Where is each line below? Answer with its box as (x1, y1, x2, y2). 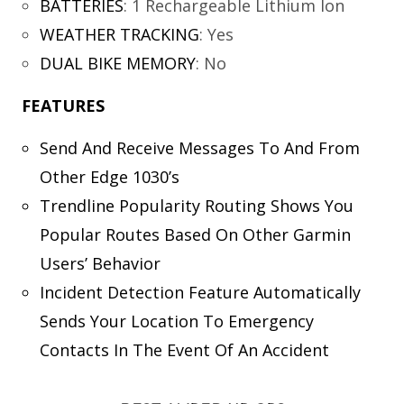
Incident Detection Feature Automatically (39, 281, 361, 304)
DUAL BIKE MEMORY (39, 52, 196, 75)
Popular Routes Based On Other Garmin (39, 224, 351, 246)
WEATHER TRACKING (39, 23, 199, 46)
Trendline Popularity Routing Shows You (39, 195, 353, 217)
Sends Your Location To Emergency (39, 310, 314, 333)
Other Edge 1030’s (39, 166, 179, 188)
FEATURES (22, 95, 105, 117)
